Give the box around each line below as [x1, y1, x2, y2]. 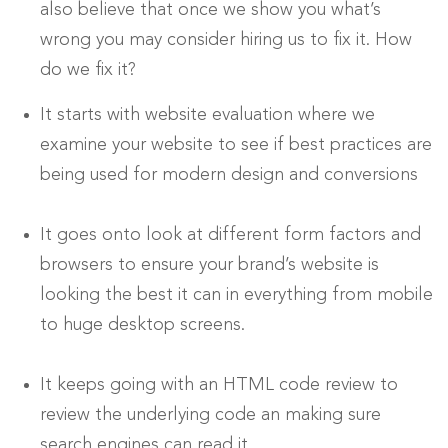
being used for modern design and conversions [40, 166, 418, 185]
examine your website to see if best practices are [40, 136, 432, 155]
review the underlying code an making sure [40, 406, 381, 425]
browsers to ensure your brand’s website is [40, 256, 379, 275]
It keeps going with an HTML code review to [40, 376, 398, 395]
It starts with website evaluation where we [40, 106, 375, 125]
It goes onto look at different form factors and [40, 226, 421, 245]
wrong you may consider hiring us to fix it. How [40, 31, 412, 50]
